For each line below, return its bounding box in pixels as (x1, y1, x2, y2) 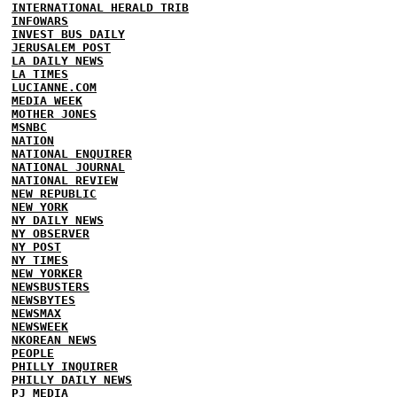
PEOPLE (12, 346, 54, 360)
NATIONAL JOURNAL (12, 160, 125, 174)
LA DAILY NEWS (12, 54, 104, 67)
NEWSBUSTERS (12, 280, 90, 293)
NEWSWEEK (12, 320, 68, 333)
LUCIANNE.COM (12, 81, 97, 94)
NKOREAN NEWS (12, 333, 97, 346)
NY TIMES (12, 253, 68, 267)
